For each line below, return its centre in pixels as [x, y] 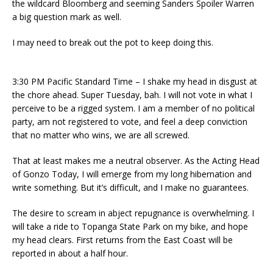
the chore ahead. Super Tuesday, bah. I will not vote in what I [132, 94]
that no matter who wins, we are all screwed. [101, 135]
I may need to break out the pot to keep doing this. [113, 42]
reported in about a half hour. [70, 253]
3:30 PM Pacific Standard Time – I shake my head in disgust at [135, 81]
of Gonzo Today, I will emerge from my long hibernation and [132, 174]
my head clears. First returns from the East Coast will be [122, 239]
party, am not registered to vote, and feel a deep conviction [130, 121]
